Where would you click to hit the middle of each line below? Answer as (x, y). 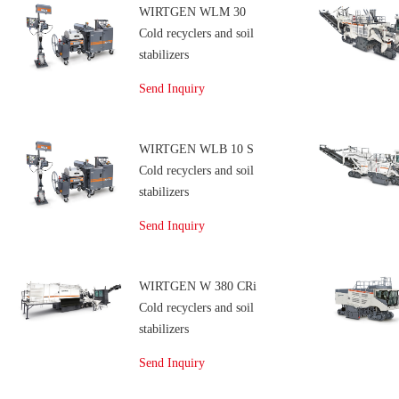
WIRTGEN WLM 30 (192, 12)
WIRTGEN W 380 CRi (198, 286)
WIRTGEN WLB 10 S (196, 149)
